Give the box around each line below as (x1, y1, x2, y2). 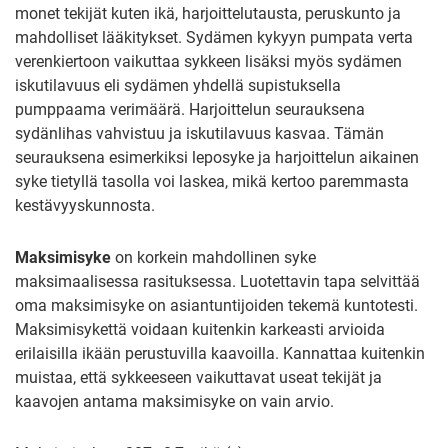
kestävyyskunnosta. (15, 195, 159, 215)
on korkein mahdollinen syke (111, 247, 316, 267)
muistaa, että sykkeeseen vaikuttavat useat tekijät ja (15, 367, 382, 387)
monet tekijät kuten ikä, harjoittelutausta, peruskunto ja (15, 3, 401, 23)
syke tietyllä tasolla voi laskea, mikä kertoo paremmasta (15, 171, 409, 191)
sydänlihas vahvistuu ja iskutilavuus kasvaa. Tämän (15, 123, 384, 143)
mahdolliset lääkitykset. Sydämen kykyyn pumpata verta (15, 27, 413, 47)
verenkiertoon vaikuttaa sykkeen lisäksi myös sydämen (15, 51, 402, 71)
